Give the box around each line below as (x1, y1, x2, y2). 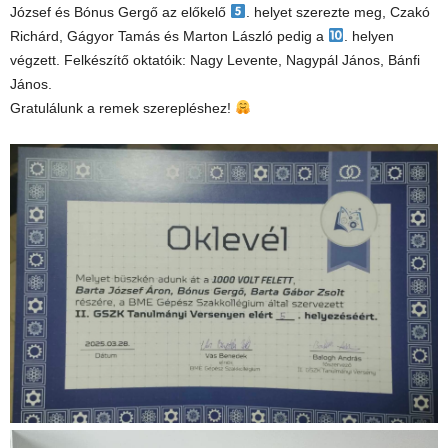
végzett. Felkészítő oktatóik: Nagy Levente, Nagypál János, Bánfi (10, 52, 420, 68)
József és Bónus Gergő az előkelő (10, 4, 230, 20)
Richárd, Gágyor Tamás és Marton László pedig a (10, 28, 328, 44)
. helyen (343, 28, 394, 44)
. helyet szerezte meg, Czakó (245, 4, 430, 20)
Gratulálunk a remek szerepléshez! (10, 100, 235, 116)
